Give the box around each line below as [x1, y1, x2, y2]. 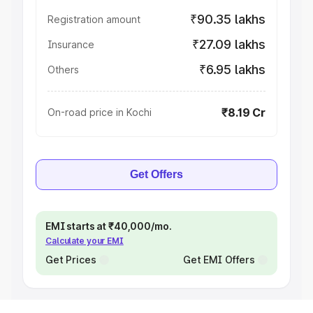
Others [48, 64, 79, 75]
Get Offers [130, 168, 183, 180]
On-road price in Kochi [48, 106, 152, 118]
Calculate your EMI [45, 235, 124, 246]
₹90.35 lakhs [190, 12, 265, 27]
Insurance [48, 38, 94, 50]
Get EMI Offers [182, 254, 255, 265]
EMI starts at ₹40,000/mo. [45, 220, 172, 232]
